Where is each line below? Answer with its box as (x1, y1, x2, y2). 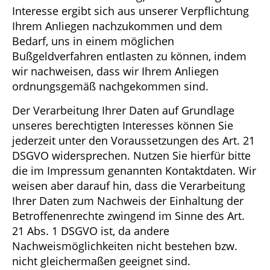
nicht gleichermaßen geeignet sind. (12, 253, 190, 268)
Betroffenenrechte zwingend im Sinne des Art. (12, 208, 245, 223)
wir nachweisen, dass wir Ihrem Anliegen (12, 64, 219, 79)
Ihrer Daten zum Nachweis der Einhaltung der (12, 193, 243, 208)
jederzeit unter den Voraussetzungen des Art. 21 (12, 133, 255, 148)
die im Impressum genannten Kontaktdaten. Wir (12, 163, 256, 178)
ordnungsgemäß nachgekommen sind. (12, 79, 209, 94)
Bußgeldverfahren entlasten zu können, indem (12, 49, 246, 64)
